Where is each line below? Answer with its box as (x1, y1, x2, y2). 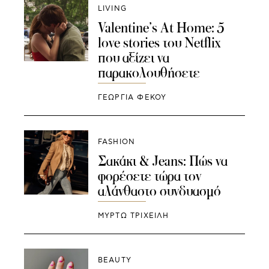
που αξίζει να (97, 49, 169, 67)
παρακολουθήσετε (97, 64, 200, 82)
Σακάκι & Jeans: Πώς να (97, 151, 228, 170)
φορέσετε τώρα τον (97, 166, 201, 185)
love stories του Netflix (97, 34, 221, 52)
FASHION (97, 137, 136, 147)
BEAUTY (97, 255, 131, 265)
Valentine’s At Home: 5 (97, 19, 225, 37)
